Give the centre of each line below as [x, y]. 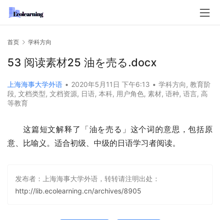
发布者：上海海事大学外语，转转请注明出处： [87, 179]
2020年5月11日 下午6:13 [111, 84]
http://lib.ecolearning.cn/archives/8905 [78, 191]
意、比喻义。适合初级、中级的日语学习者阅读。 [94, 143]
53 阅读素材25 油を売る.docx [82, 63]
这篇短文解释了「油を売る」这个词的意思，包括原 [118, 129]
